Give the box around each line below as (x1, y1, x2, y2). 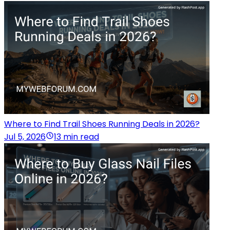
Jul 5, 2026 (4, 131, 46, 143)
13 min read (54, 131, 99, 143)
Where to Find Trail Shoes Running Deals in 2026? (4, 118, 200, 130)
